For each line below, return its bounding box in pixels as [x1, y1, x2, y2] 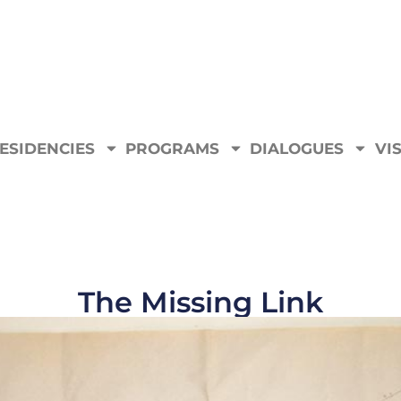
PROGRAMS [125, 139, 220, 158]
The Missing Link [78, 285, 323, 320]
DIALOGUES [250, 139, 345, 158]
